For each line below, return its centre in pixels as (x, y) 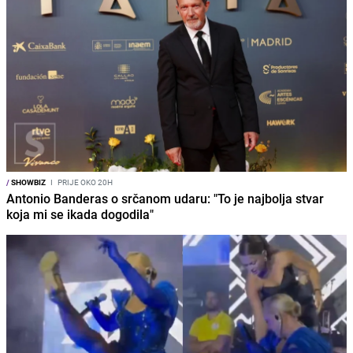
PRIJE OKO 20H (84, 182)
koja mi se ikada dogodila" (80, 215)
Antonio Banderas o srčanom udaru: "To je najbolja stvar (165, 199)
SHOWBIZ (28, 182)
